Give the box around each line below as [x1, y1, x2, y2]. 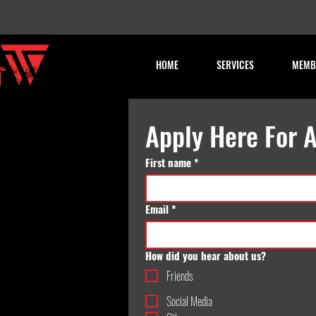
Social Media [166, 293, 212, 310]
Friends [166, 267, 193, 284]
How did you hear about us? [145, 248, 266, 263]
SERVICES [217, 57, 254, 72]
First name [145, 154, 191, 170]
